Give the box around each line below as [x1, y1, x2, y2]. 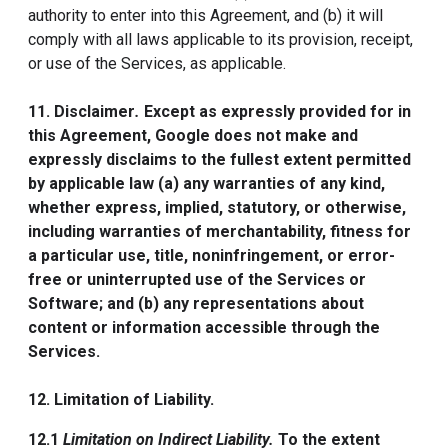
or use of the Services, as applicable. [28, 54, 286, 73]
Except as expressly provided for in [140, 102, 411, 121]
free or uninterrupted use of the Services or [28, 270, 366, 289]
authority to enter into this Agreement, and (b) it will [28, 6, 383, 25]
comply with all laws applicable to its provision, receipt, [28, 30, 413, 49]
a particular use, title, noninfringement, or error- [28, 246, 395, 265]
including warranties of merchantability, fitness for [28, 222, 411, 241]
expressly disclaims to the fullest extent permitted [28, 150, 411, 169]
